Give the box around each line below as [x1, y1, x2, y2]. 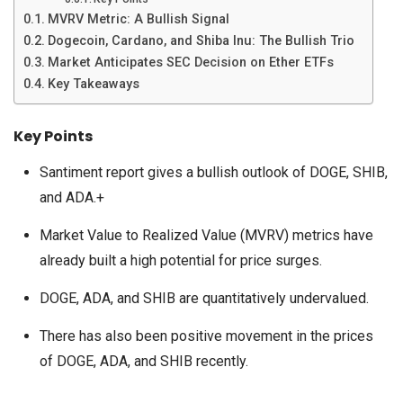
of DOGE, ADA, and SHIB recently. [39, 353, 248, 370]
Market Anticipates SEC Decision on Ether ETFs [47, 55, 334, 70]
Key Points [13, 126, 93, 147]
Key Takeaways [47, 76, 139, 92]
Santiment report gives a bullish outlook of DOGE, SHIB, [39, 164, 388, 181]
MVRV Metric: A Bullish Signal [47, 12, 229, 27]
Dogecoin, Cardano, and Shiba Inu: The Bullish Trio [47, 33, 354, 49]
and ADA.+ [39, 189, 104, 206]
